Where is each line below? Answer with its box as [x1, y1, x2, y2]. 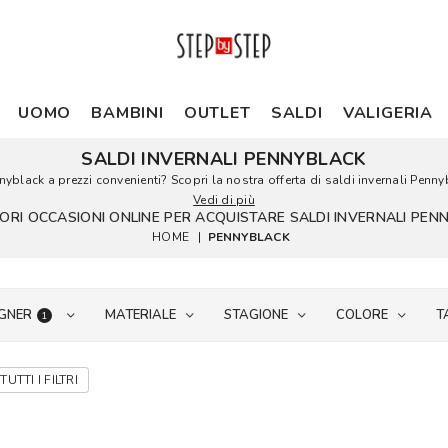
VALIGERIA [342, 102, 433, 124]
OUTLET [183, 102, 251, 124]
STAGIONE [223, 306, 288, 324]
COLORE [335, 306, 388, 324]
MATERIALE [104, 306, 176, 324]
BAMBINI [91, 102, 164, 124]
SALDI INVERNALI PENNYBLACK [81, 147, 367, 171]
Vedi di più [193, 192, 255, 208]
